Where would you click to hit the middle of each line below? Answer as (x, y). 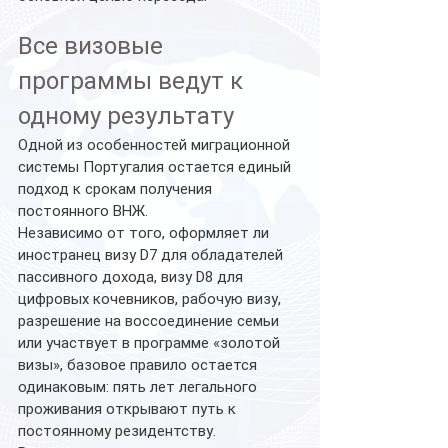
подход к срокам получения (117, 189)
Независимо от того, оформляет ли (145, 233)
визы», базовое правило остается (139, 365)
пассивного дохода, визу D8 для (132, 277)
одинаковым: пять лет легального (139, 387)
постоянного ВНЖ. (83, 211)
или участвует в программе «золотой (151, 343)
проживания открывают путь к (129, 409)
